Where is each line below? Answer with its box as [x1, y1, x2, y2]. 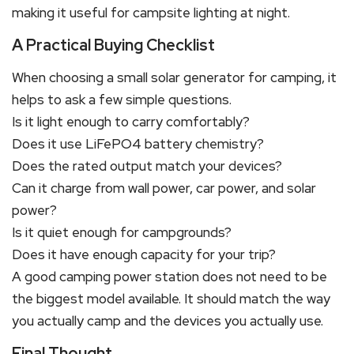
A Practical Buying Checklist [12, 34, 215, 55]
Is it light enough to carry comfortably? [12, 112, 250, 130]
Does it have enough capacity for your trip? [12, 245, 276, 263]
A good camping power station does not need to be [12, 267, 327, 285]
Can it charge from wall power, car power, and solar [12, 179, 316, 197]
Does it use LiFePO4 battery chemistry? [12, 134, 264, 153]
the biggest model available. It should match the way [12, 289, 330, 307]
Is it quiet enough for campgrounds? [12, 223, 232, 241]
